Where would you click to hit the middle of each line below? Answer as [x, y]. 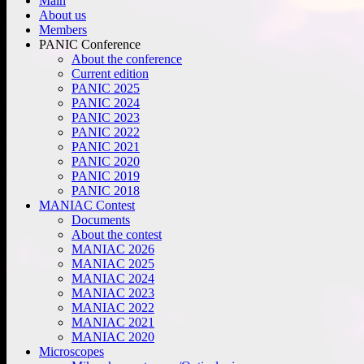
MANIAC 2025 [113, 263]
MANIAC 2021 [113, 322]
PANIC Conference [90, 44]
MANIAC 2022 [113, 307]
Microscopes [71, 351]
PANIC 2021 [106, 146]
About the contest [117, 234]
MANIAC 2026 [113, 249]
